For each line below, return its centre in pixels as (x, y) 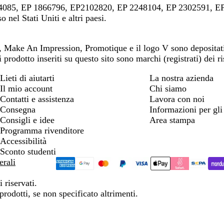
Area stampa (172, 120)
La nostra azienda (181, 78)
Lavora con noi (177, 99)
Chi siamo (168, 88)
